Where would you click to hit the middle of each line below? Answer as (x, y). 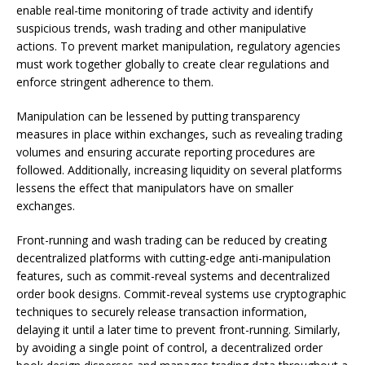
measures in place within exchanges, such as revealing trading (179, 134)
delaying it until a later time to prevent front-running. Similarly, (178, 330)
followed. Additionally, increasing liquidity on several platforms (179, 170)
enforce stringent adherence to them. (115, 82)
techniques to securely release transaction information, (162, 312)
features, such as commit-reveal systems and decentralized (173, 276)
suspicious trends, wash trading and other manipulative (161, 28)
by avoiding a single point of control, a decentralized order (169, 347)
